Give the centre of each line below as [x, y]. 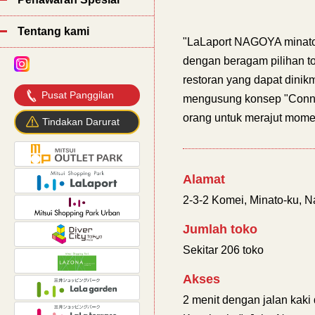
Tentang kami [53, 31]
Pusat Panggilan [78, 95]
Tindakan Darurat [81, 122]
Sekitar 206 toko [223, 250]
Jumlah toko [220, 229]
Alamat [204, 179]
